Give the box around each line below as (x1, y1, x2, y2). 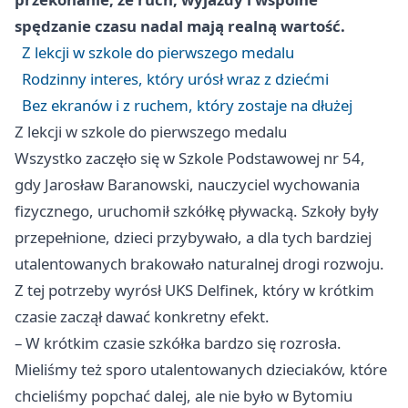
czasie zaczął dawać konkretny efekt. (15, 305, 270, 327)
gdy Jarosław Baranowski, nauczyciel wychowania (15, 173, 360, 195)
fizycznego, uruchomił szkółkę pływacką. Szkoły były (15, 199, 379, 221)
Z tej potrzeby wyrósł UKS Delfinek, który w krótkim (15, 279, 374, 301)
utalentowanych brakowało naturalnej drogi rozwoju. (15, 252, 384, 274)
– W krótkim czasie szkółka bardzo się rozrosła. (15, 331, 342, 353)
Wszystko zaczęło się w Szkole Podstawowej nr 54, (15, 147, 365, 168)
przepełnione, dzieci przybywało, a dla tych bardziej (15, 226, 372, 248)
